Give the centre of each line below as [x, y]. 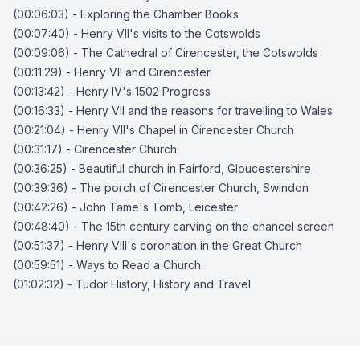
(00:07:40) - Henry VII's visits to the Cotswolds [137, 33]
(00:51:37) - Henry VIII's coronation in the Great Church [157, 245]
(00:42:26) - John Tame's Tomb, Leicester [125, 207]
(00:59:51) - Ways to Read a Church [107, 265]
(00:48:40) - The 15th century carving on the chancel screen [174, 226]
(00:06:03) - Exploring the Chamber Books [126, 14]
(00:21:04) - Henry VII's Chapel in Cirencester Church [153, 130]
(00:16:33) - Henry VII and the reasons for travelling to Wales [173, 110]
